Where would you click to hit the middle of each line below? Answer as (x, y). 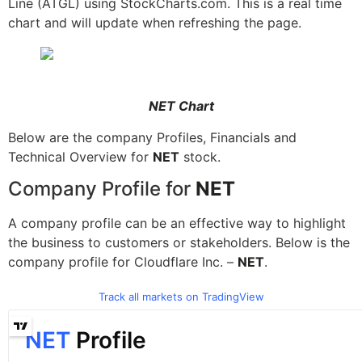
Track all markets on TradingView (181, 296)
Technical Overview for (80, 156)
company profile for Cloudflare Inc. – (123, 262)
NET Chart (181, 105)
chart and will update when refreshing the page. (155, 22)
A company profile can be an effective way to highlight (177, 223)
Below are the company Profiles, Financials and (152, 137)
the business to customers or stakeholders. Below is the (179, 243)
